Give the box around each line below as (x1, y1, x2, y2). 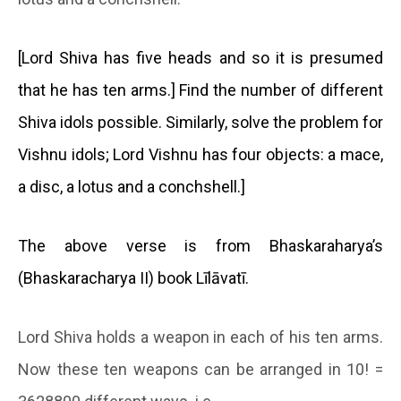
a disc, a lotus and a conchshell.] (18, 177, 245, 197)
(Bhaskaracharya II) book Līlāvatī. (18, 269, 249, 288)
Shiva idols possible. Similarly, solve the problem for (18, 113, 383, 132)
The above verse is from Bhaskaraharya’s (18, 236, 383, 256)
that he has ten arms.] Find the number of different (18, 81, 383, 100)
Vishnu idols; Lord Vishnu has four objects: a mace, (18, 145, 383, 165)
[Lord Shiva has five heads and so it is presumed (18, 48, 383, 68)
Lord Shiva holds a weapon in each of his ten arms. (18, 328, 383, 347)
